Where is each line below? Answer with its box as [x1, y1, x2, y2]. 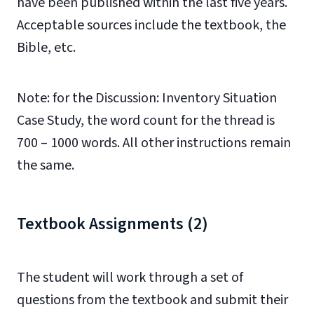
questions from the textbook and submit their [17, 290, 288, 310]
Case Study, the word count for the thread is [17, 111, 275, 130]
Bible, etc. [17, 38, 76, 57]
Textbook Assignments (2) [17, 212, 208, 236]
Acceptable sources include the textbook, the [17, 15, 286, 35]
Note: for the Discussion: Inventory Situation [17, 88, 277, 108]
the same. [17, 156, 74, 175]
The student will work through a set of [17, 268, 243, 287]
